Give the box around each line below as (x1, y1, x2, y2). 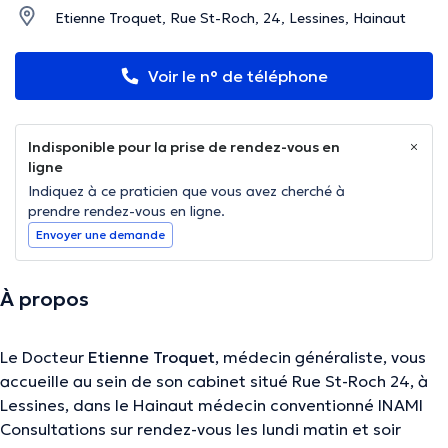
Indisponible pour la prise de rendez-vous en (28, 138, 340, 157)
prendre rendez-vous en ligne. (28, 202, 225, 221)
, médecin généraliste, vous (215, 347, 426, 368)
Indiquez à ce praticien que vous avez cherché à (28, 182, 345, 201)
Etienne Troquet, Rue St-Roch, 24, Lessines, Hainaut (55, 9, 406, 28)
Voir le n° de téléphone (148, 66, 328, 87)
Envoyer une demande (36, 227, 165, 243)
